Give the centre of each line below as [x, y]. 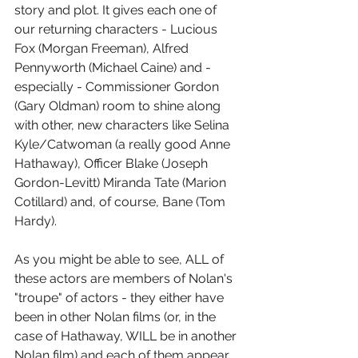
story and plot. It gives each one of [117, 10]
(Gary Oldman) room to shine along [119, 105]
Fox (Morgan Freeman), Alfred [103, 48]
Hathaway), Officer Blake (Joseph [113, 163]
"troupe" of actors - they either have [121, 297]
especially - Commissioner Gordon [118, 86]
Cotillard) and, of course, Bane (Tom [121, 201]
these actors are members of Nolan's [125, 278]
